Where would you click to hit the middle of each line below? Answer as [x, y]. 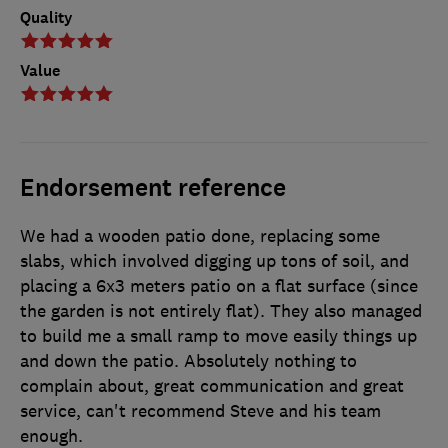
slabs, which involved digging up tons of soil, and [214, 261]
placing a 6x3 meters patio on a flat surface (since [219, 286]
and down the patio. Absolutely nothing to [188, 361]
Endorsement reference [153, 188]
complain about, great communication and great [212, 386]
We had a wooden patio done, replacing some [200, 236]
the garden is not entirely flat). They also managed [221, 311]
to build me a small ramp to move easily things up [218, 336]
